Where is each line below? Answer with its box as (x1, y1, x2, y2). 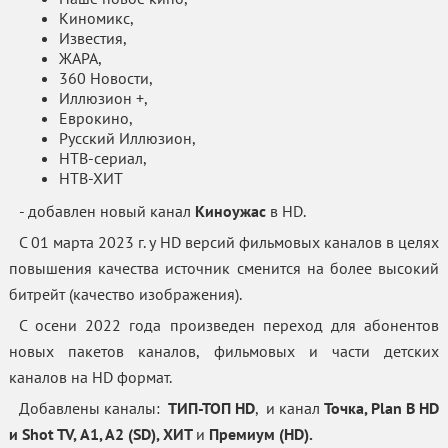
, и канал (255, 398, 325, 419)
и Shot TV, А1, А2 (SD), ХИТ (8, 424, 196, 445)
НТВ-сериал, (58, 148, 147, 169)
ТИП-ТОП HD (167, 398, 255, 419)
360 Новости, (58, 68, 153, 89)
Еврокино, (58, 108, 133, 129)
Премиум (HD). (208, 424, 313, 445)
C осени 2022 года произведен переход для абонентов (18, 315, 440, 336)
